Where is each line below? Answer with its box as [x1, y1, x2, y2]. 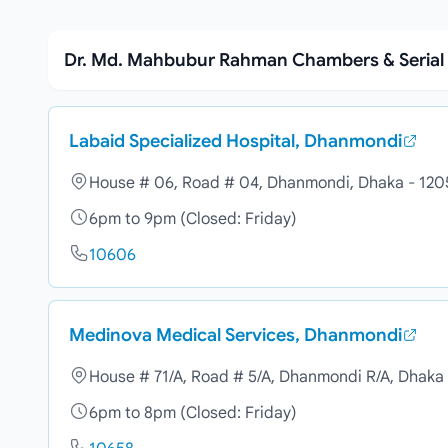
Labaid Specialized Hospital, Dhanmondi [69, 130, 402, 152]
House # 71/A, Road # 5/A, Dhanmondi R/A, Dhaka [89, 367, 444, 387]
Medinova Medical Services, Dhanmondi [69, 324, 402, 346]
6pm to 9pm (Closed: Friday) [89, 209, 297, 229]
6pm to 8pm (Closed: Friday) [89, 403, 297, 423]
